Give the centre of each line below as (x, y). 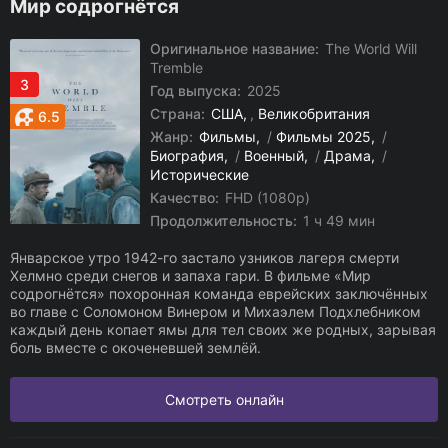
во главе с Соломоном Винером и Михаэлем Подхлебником (215, 311)
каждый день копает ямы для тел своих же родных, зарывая (223, 329)
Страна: (177, 113)
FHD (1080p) (265, 197)
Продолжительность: (223, 220)
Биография (187, 155)
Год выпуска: (195, 90)
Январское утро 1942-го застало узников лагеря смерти (204, 257)
